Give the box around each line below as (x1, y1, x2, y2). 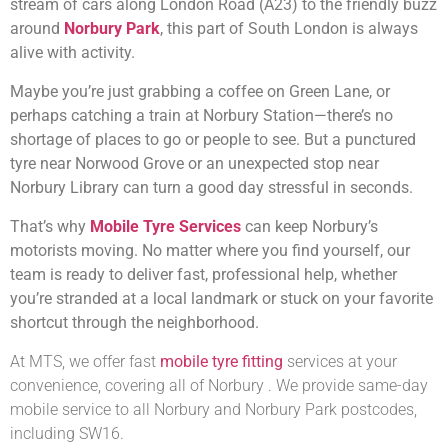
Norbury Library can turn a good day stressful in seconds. (10, 177, 413, 197)
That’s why (10, 216, 90, 236)
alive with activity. (10, 42, 135, 62)
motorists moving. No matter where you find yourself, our (10, 240, 410, 260)
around (10, 18, 64, 38)
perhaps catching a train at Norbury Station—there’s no (10, 105, 393, 125)
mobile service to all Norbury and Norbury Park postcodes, (10, 399, 417, 419)
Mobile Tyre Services (90, 216, 241, 236)
